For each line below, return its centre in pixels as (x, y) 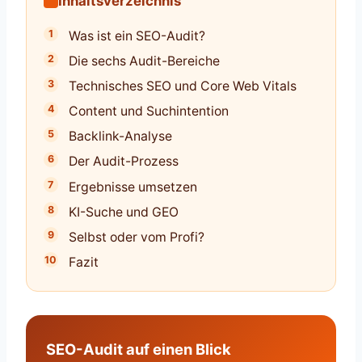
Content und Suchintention (149, 112)
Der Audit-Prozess (124, 162)
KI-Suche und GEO (124, 212)
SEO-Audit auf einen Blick (139, 349)
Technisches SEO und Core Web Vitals (183, 86)
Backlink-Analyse (121, 137)
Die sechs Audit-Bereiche (145, 61)
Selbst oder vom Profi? (137, 237)
